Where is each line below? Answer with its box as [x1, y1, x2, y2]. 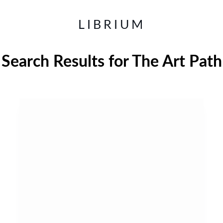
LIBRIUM [78, 18, 145, 31]
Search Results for [1, 54, 128, 70]
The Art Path [128, 54, 222, 70]
